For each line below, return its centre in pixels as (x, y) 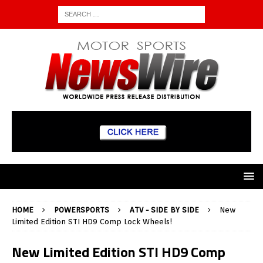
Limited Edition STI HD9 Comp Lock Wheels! (92, 222)
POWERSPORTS (82, 210)
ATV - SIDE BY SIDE (164, 210)
